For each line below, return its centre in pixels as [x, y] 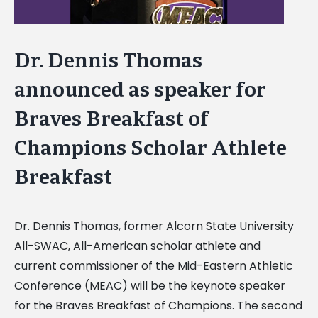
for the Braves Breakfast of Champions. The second [158, 305]
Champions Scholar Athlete [150, 148]
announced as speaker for [140, 89]
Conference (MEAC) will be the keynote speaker [150, 285]
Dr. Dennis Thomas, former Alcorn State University [154, 226]
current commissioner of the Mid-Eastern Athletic [154, 265]
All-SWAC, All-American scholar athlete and [137, 246]
